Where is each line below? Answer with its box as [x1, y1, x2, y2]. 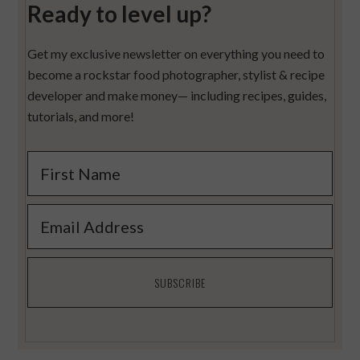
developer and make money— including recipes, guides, [27, 88, 327, 104]
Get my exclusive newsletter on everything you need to [27, 46, 325, 62]
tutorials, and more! [27, 108, 135, 125]
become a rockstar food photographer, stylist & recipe [27, 67, 325, 83]
